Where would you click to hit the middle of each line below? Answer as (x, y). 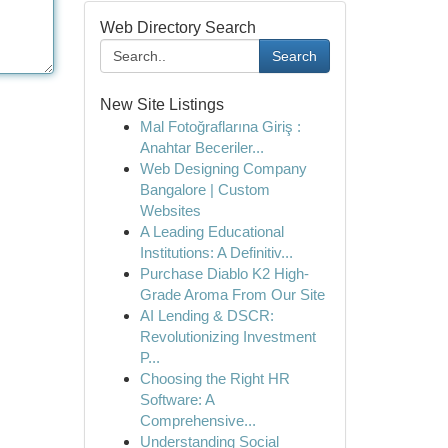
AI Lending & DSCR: (206, 315)
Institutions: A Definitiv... (216, 252)
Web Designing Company (223, 168)
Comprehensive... (197, 420)
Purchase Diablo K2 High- (224, 273)
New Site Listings (161, 104)
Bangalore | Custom (204, 189)
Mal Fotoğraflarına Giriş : (220, 126)
